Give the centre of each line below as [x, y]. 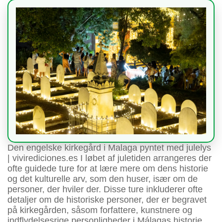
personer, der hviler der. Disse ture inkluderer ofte [105, 189]
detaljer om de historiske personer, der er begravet [107, 199]
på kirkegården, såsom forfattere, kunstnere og [100, 210]
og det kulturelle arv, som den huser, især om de [103, 179]
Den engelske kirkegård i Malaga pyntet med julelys [109, 147]
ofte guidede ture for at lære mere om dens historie [108, 168]
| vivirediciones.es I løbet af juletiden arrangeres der [110, 158]
